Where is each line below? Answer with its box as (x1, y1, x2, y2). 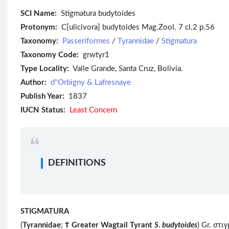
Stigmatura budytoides (61, 10, 135, 18)
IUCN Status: (20, 106, 65, 114)
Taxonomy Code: (20, 51, 79, 59)
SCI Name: (20, 10, 57, 18)
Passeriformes (62, 37, 110, 45)
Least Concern (70, 106, 117, 114)
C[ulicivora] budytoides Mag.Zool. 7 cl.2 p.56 (57, 24, 215, 32)
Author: (20, 79, 47, 87)
